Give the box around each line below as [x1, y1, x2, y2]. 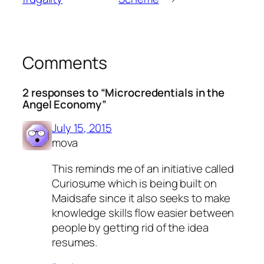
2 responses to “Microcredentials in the [22, 84, 225, 100]
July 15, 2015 [52, 120, 112, 136]
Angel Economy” [22, 96, 107, 112]
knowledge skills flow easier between [52, 204, 235, 220]
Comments [22, 51, 108, 75]
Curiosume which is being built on [52, 175, 217, 191]
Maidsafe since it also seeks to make [52, 190, 231, 206]
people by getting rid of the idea [52, 219, 209, 235]
